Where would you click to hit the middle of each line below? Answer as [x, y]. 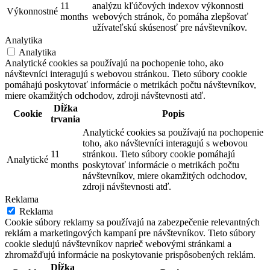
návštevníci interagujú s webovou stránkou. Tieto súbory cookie [126, 74]
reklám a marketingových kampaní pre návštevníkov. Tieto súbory [130, 233]
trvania [65, 119]
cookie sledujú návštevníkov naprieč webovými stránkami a [118, 244]
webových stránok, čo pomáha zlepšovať [170, 17]
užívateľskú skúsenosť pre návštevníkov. [170, 28]
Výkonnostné [32, 11]
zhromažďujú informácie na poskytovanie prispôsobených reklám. [130, 255]
